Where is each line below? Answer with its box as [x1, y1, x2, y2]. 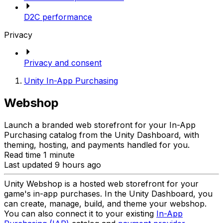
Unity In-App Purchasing [24, 76, 118, 86]
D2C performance [24, 12, 92, 22]
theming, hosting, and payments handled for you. [4, 139, 190, 150]
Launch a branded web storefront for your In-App [4, 119, 196, 130]
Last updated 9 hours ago [4, 159, 101, 170]
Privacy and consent [24, 58, 102, 68]
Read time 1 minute [4, 149, 75, 160]
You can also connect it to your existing [4, 208, 156, 219]
